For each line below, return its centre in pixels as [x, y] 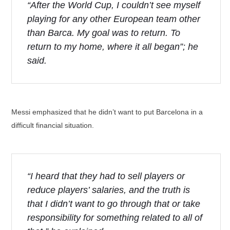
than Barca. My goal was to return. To [104, 33]
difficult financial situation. [53, 125]
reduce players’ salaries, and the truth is [109, 190]
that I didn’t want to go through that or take [114, 204]
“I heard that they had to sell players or [106, 176]
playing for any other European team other [114, 19]
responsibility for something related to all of [115, 218]
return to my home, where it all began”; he [113, 47]
